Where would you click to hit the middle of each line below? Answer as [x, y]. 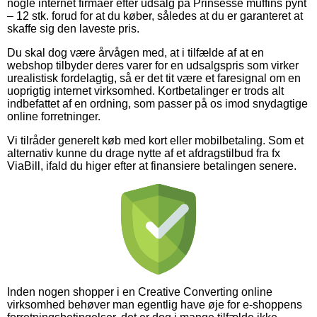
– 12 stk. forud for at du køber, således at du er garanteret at [155, 16]
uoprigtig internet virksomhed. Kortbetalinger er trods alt [145, 91]
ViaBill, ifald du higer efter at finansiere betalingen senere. [152, 166]
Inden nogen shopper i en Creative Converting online [140, 292]
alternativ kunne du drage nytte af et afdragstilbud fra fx [144, 153]
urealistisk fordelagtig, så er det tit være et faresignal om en [154, 78]
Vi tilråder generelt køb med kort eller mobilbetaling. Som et [155, 140]
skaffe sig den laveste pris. [73, 28]
